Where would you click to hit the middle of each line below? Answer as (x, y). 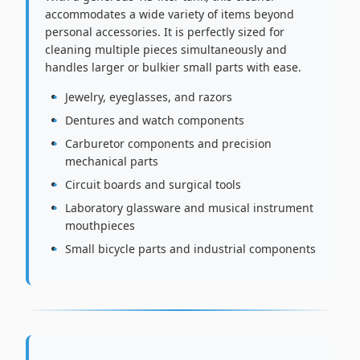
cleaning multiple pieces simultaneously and (166, 49)
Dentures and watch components (155, 120)
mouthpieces (100, 225)
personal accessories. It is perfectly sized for (165, 32)
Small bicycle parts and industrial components (190, 249)
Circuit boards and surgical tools (153, 184)
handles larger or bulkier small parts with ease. (173, 67)
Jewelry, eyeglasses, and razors (149, 97)
